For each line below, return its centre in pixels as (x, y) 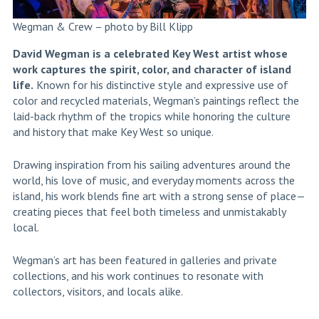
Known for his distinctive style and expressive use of (161, 85)
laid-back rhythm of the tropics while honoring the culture (151, 116)
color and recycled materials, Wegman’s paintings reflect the (156, 101)
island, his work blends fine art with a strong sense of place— (159, 196)
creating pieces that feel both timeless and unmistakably (149, 212)
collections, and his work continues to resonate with (138, 276)
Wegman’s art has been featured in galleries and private (145, 260)
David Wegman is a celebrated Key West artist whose (150, 54)
